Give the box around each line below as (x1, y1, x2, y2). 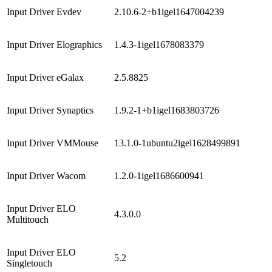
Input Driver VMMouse (7, 137, 98, 148)
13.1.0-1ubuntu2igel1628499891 (114, 137, 243, 148)
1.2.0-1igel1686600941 (114, 170, 206, 181)
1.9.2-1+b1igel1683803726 (114, 104, 222, 115)
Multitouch (7, 214, 49, 225)
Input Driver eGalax (7, 72, 84, 83)
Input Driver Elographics (7, 39, 102, 50)
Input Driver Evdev (7, 6, 81, 17)
